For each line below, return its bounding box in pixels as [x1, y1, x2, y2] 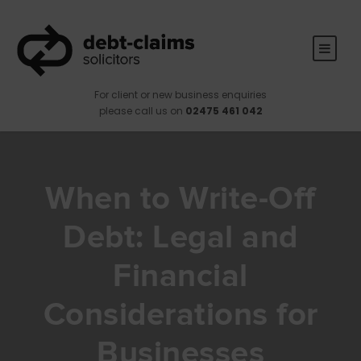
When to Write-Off [45, 179, 316, 218]
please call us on [98, 104, 185, 118]
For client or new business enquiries [94, 88, 267, 102]
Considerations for [43, 295, 318, 334]
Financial [113, 256, 248, 296]
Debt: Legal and [63, 218, 298, 257]
